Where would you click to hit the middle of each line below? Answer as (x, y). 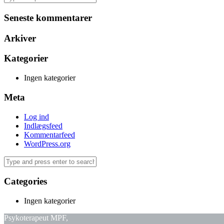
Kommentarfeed (49, 134)
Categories (25, 181)
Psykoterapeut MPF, (36, 217)
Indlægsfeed (43, 125)
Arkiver (20, 38)
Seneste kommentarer (48, 17)
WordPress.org (47, 143)
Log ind (36, 116)
